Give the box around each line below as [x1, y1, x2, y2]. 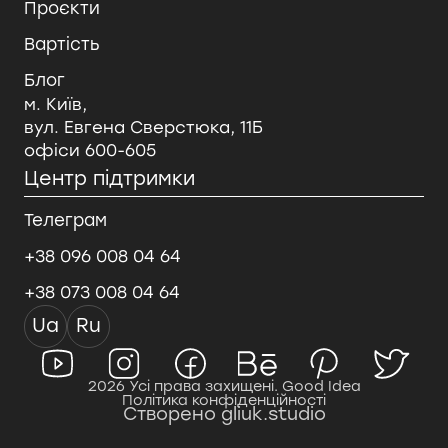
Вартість [23, 33, 100, 54]
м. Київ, [23, 93, 87, 114]
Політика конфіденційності [122, 391, 326, 410]
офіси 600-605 [23, 139, 156, 160]
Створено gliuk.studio [122, 403, 326, 425]
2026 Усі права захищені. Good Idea [87, 377, 361, 396]
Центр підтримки [23, 166, 195, 190]
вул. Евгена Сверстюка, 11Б [23, 116, 263, 137]
